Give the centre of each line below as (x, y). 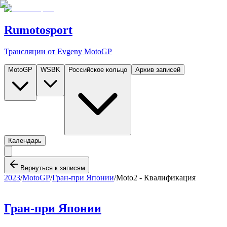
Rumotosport (38, 30)
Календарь (25, 140)
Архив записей (158, 69)
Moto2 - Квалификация (156, 177)
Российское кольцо (98, 69)
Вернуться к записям (53, 168)
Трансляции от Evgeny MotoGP (58, 51)
